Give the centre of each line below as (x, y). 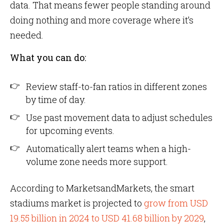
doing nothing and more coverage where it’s (102, 20)
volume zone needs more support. (97, 161)
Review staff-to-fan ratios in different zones (116, 86)
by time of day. (56, 99)
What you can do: (48, 57)
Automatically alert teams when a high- (108, 148)
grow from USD (175, 203)
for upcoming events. (70, 130)
